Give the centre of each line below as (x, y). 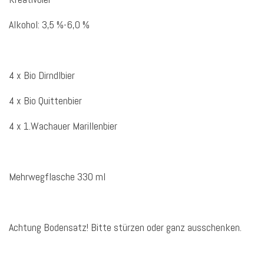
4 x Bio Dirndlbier (42, 75)
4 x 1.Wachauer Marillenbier (63, 126)
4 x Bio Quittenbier (45, 101)
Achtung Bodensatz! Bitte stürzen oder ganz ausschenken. (125, 227)
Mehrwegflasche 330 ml (57, 177)
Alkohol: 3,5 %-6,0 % (49, 25)
